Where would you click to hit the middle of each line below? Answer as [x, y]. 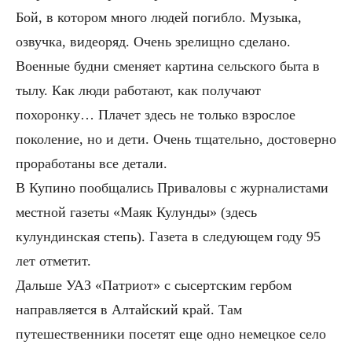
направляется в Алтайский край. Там [129, 309]
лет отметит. [53, 260]
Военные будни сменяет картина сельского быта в [168, 66]
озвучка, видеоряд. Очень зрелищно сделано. [153, 41]
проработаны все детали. [92, 163]
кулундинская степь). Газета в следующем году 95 [168, 236]
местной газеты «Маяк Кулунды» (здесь [136, 212]
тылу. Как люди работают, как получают [138, 90]
